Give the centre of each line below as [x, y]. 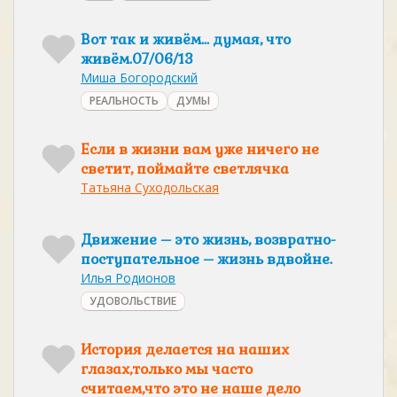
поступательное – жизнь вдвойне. [206, 259]
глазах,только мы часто [167, 369]
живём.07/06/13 [137, 59]
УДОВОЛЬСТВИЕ [133, 301]
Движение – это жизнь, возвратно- [208, 240]
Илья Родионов [128, 278]
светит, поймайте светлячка [185, 169]
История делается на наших [185, 350]
